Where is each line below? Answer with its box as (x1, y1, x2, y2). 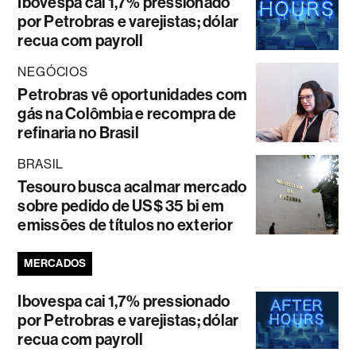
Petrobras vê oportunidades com (17, 85, 248, 105)
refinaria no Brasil (17, 123, 139, 143)
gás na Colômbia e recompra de (17, 104, 237, 124)
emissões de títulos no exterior (17, 215, 233, 235)
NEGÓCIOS (17, 64, 88, 80)
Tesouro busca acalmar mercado (17, 177, 247, 197)
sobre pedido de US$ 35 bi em (17, 196, 225, 216)
